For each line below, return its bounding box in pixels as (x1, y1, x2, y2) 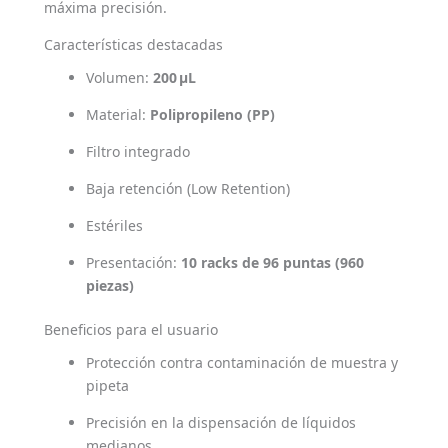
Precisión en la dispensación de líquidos (86, 412, 356, 432)
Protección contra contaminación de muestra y (86, 352, 398, 372)
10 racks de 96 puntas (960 (181, 252, 364, 272)
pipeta (86, 375, 129, 395)
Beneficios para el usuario (44, 319, 218, 339)
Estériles (86, 215, 143, 235)
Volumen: (86, 67, 153, 87)
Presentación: (86, 252, 181, 272)
